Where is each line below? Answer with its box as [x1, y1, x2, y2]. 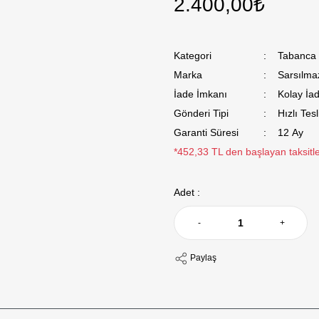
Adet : [174, 187, 200, 198]
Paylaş [190, 253, 216, 263]
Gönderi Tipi [174, 108, 229, 119]
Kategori [174, 50, 211, 61]
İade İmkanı [174, 88, 227, 100]
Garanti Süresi [174, 127, 239, 138]
